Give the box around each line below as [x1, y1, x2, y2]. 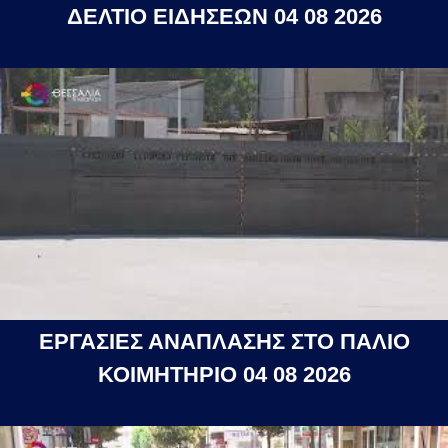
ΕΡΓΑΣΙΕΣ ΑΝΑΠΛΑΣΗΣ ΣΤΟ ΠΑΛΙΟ [38, 328, 410, 354]
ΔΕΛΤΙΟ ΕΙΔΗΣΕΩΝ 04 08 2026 [66, 3, 382, 29]
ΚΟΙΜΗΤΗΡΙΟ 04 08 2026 [97, 361, 351, 387]
